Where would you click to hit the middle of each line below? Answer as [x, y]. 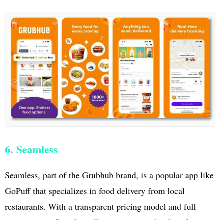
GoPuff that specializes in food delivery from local [95, 191]
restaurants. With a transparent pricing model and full [100, 206]
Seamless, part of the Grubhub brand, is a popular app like [109, 175]
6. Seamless [31, 149]
